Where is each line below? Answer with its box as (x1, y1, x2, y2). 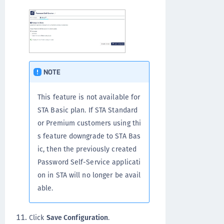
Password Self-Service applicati (37, 157, 141, 167)
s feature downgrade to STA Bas (37, 131, 141, 141)
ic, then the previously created (37, 144, 137, 154)
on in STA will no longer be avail (37, 170, 141, 180)
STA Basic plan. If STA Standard (37, 105, 138, 115)
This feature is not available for (37, 92, 140, 102)
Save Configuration (46, 212, 108, 223)
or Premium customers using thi (37, 118, 141, 128)
